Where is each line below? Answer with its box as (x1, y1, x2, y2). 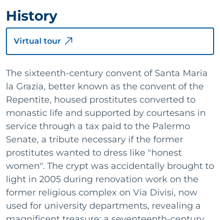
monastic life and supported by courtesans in (6, 108, 206, 118)
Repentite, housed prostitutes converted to (6, 94, 195, 105)
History (6, 7, 57, 24)
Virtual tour (14, 36, 61, 46)
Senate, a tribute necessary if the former (6, 134, 183, 145)
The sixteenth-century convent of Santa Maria (6, 68, 208, 79)
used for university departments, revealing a (6, 200, 201, 211)
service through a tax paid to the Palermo (6, 121, 190, 132)
